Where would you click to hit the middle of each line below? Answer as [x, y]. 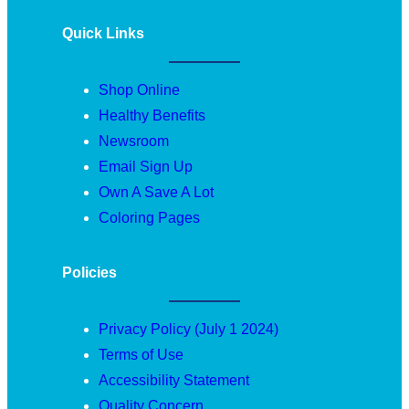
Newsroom [134, 141]
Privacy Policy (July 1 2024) [189, 329]
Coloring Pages [149, 217]
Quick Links [103, 33]
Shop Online [139, 89]
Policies [89, 272]
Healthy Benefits [152, 115]
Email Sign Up [146, 166]
